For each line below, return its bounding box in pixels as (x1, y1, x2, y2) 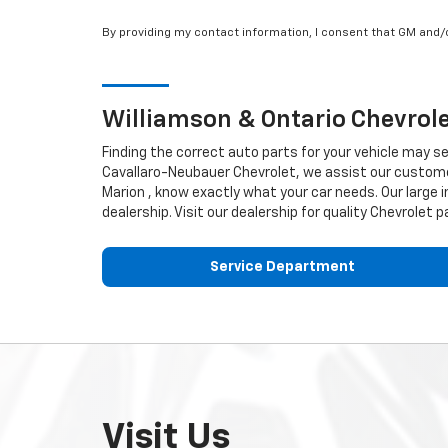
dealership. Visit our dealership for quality (102, 206, 370, 220)
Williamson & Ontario (102, 108, 351, 132)
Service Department (209, 260, 355, 274)
